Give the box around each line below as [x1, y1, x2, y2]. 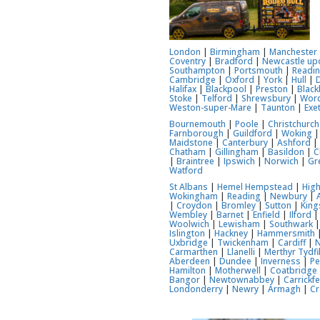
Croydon [176, 199, 213, 211]
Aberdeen [169, 254, 211, 267]
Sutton [265, 199, 292, 211]
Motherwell [215, 264, 261, 276]
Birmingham [210, 45, 261, 58]
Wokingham [169, 189, 219, 202]
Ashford [277, 136, 311, 149]
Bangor [169, 273, 201, 286]
